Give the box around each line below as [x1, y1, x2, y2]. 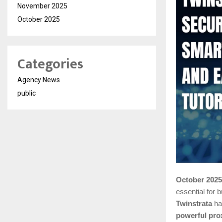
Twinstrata [176, 200, 212, 208]
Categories [17, 53, 83, 76]
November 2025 [17, 2, 67, 10]
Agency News [17, 76, 60, 84]
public [17, 89, 36, 98]
